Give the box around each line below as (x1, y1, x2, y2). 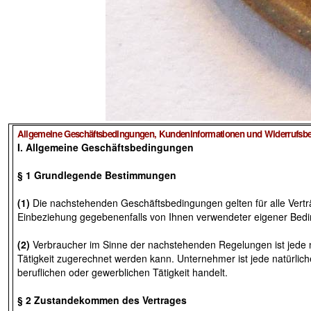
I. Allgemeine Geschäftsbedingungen (17, 140, 194, 154)
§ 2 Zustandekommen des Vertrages (17, 292, 187, 307)
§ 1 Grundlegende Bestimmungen (17, 167, 176, 182)
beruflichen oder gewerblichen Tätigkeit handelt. (17, 264, 228, 279)
